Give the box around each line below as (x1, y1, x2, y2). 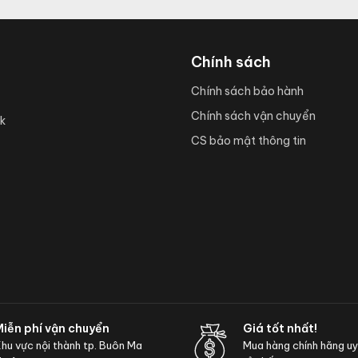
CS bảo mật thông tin (191, 133, 306, 149)
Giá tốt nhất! (243, 321, 317, 336)
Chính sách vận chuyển (191, 109, 316, 124)
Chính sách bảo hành (191, 84, 304, 99)
